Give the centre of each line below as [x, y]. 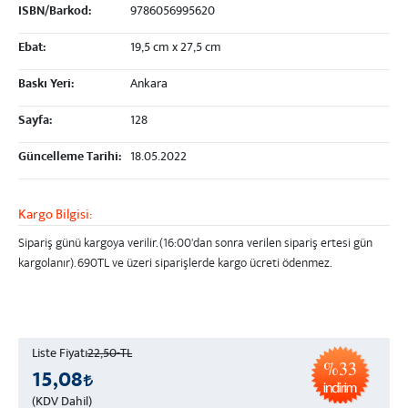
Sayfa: [35, 121]
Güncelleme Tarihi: [70, 157]
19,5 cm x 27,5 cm [174, 48]
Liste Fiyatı [60, 354]
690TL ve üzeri [115, 264]
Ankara [148, 84]
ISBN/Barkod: [55, 11]
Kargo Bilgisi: [55, 215]
